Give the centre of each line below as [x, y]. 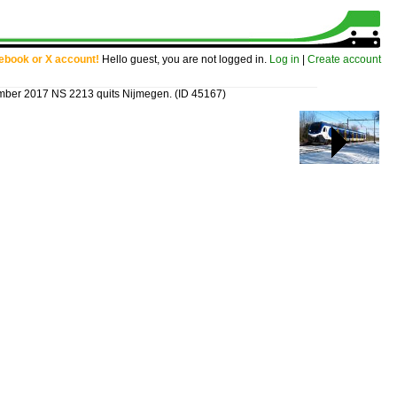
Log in [284, 59]
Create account [344, 59]
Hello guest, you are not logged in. [184, 59]
